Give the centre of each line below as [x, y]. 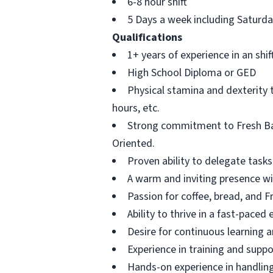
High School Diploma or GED [192, 73]
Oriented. [133, 144]
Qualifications [147, 37]
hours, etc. [136, 108]
